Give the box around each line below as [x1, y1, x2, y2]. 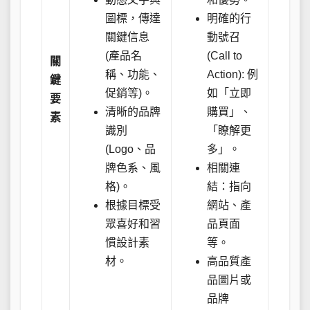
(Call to [207, 49, 243, 62]
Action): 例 [207, 68, 259, 80]
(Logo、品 [105, 143, 156, 155]
